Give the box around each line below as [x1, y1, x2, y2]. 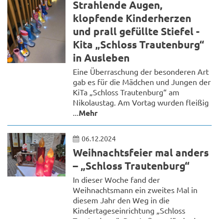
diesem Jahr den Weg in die [73, 195, 170, 205]
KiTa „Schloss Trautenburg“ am [73, 87, 180, 97]
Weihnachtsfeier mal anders [73, 145, 209, 159]
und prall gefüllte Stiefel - [73, 24, 200, 38]
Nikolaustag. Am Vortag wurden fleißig [73, 97, 209, 107]
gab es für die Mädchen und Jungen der [73, 76, 211, 87]
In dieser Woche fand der [73, 174, 160, 184]
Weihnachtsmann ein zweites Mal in [73, 184, 198, 195]
